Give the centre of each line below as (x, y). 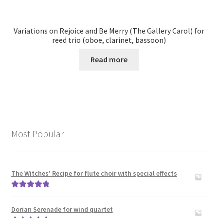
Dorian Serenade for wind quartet (62, 209)
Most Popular (37, 133)
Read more (109, 60)
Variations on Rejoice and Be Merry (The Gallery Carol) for (109, 30)
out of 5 (22, 205)
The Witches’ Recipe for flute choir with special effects (94, 173)
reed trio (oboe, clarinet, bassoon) (109, 40)
